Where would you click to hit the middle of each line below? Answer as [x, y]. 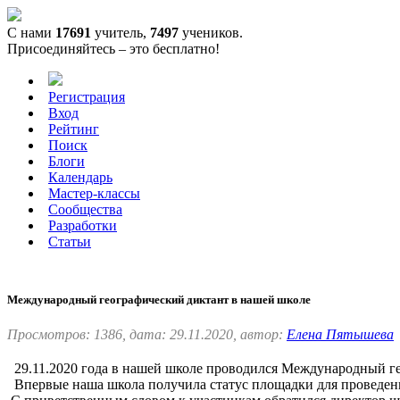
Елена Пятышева [340, 335]
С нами [31, 33]
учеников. [211, 33]
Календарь [80, 177]
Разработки [83, 225]
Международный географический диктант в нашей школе [159, 300]
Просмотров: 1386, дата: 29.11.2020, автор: [147, 335]
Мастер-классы [94, 193]
